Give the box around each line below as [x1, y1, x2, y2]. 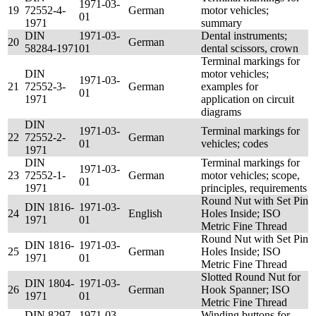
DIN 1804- [25, 277, 74, 289]
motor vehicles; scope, [201, 169, 300, 181]
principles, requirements [201, 182, 307, 194]
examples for [201, 80, 258, 92]
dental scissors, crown [201, 42, 298, 54]
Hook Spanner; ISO [201, 284, 290, 296]
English [128, 207, 162, 219]
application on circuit [201, 93, 294, 105]
